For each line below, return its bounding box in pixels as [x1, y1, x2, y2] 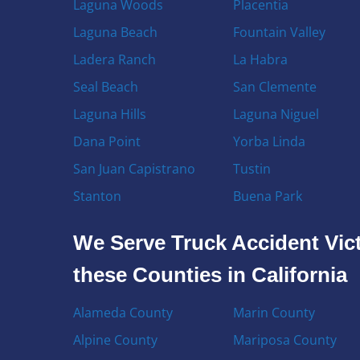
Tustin [232, 160, 271, 178]
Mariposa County [232, 331, 337, 349]
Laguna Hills [73, 105, 147, 123]
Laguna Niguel [232, 105, 319, 123]
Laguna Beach [73, 23, 158, 41]
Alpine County [73, 331, 158, 349]
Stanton [73, 187, 122, 205]
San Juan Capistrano [73, 160, 196, 178]
